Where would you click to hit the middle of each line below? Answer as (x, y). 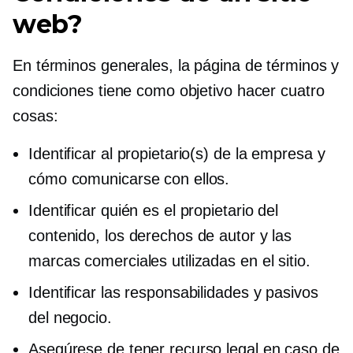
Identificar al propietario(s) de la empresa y (177, 153)
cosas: (35, 115)
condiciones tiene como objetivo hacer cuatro (169, 90)
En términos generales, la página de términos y (176, 65)
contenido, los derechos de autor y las (160, 235)
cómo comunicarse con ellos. (129, 178)
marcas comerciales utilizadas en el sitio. (169, 260)
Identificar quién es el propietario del (154, 210)
